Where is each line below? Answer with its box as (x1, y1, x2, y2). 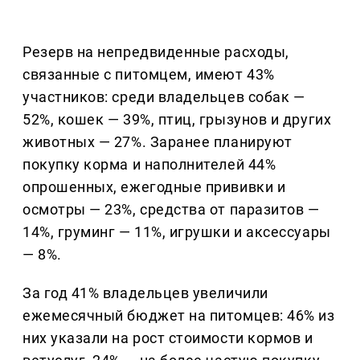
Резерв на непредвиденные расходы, (22, 43, 289, 61)
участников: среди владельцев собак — (22, 88, 305, 106)
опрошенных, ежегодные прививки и (22, 178, 286, 196)
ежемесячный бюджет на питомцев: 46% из (22, 307, 335, 325)
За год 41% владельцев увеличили (22, 284, 268, 302)
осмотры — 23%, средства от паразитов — (22, 201, 320, 219)
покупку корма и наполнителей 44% (22, 156, 276, 174)
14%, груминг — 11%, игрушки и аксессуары (22, 223, 331, 241)
